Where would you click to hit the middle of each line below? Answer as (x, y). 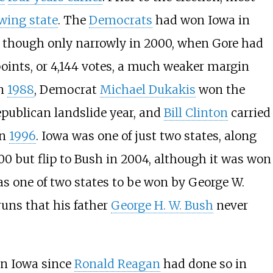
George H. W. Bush (162, 206)
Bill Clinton (196, 113)
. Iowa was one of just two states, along (146, 136)
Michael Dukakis (147, 90)
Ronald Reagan (117, 264)
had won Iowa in (201, 20)
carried (249, 113)
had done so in (203, 264)
